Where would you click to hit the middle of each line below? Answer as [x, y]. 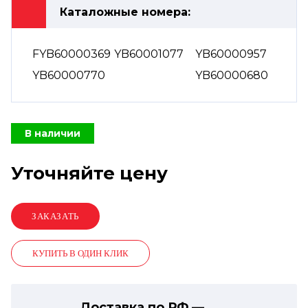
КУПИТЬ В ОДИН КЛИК [80, 253]
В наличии [53, 133]
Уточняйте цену [89, 173]
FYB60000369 [71, 54]
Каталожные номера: [125, 12]
